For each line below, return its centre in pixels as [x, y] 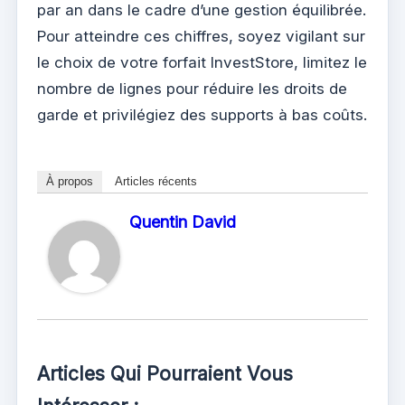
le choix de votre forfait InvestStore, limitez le [202, 62]
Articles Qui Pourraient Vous [165, 373]
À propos [70, 181]
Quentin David [183, 221]
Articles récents [156, 181]
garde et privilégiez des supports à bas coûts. [202, 114]
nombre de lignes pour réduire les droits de [192, 88]
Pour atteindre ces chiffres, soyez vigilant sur [201, 36]
